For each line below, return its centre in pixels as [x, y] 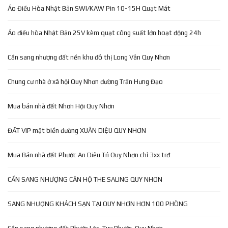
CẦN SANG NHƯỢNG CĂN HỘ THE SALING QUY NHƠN [85, 179]
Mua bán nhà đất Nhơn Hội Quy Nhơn [61, 106]
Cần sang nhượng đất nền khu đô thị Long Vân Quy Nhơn [89, 57]
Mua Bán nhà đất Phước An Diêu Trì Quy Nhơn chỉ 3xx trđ [89, 155]
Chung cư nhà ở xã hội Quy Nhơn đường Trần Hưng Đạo [85, 81]
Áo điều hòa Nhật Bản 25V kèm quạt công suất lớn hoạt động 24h [104, 33]
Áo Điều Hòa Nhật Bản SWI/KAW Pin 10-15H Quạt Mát [89, 8]
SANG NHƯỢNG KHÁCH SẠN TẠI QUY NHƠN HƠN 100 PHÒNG [98, 204]
